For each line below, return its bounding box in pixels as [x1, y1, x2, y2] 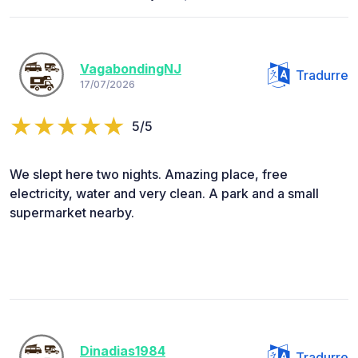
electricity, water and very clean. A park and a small [10, 185, 319, 201]
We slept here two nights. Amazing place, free [10, 165, 288, 182]
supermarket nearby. [10, 204, 134, 221]
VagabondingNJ [80, 61, 181, 78]
